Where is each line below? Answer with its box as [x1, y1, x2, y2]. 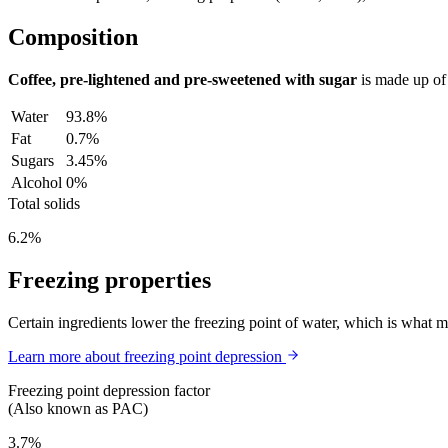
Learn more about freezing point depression [8, 347, 282, 365]
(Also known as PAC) [8, 399, 148, 417]
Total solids [8, 194, 80, 212]
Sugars [11, 151, 54, 169]
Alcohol [11, 173, 62, 191]
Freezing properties [8, 266, 211, 293]
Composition [8, 23, 138, 50]
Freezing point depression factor [8, 381, 210, 399]
